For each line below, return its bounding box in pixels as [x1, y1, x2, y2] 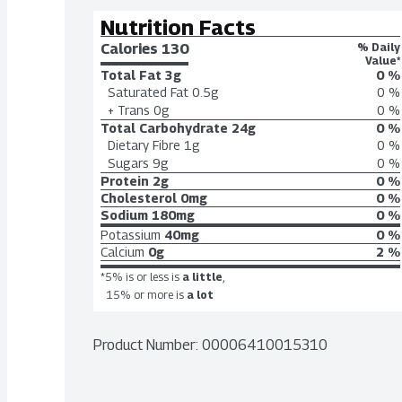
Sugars [108, 155, 149, 170]
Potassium [100, 227, 161, 242]
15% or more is [106, 288, 184, 301]
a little [182, 270, 223, 284]
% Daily [357, 40, 400, 54]
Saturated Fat [108, 84, 188, 100]
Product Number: [93, 336, 202, 354]
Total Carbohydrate [100, 120, 228, 135]
